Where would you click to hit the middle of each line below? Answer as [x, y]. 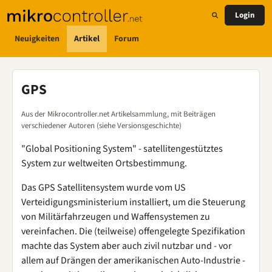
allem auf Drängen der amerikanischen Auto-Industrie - [133, 260]
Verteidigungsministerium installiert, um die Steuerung [133, 202]
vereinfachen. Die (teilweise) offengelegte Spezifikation [133, 231]
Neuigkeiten [37, 39]
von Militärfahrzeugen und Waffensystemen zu [116, 217]
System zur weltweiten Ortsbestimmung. [104, 163]
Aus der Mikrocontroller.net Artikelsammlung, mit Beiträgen [118, 114]
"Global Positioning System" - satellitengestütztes [122, 149]
